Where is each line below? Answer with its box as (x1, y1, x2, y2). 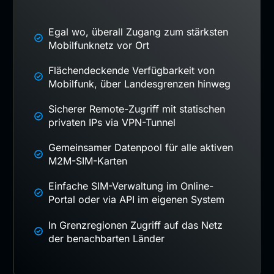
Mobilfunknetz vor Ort (48, 39, 150, 51)
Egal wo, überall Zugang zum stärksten (48, 25, 229, 38)
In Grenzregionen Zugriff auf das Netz (48, 218, 223, 231)
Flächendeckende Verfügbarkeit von (48, 64, 215, 76)
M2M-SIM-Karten (48, 155, 128, 168)
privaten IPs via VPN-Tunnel (48, 116, 176, 129)
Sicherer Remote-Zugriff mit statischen (48, 103, 226, 116)
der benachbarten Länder (48, 232, 165, 245)
